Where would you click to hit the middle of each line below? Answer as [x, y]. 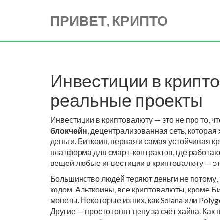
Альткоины [95, 189]
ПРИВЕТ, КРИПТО [109, 20]
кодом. [63, 189]
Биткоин [93, 141]
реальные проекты [126, 100]
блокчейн [69, 130]
